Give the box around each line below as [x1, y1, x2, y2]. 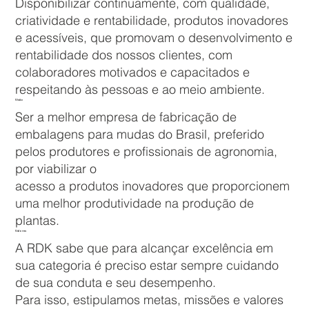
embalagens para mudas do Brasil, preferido [15, 126, 265, 142]
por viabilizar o [15, 160, 97, 177]
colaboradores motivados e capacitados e [15, 63, 250, 80]
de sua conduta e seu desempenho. [15, 274, 217, 290]
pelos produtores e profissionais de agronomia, [15, 143, 278, 159]
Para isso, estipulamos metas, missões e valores [15, 291, 284, 308]
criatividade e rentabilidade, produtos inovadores [15, 12, 289, 28]
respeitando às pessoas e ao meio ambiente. [15, 81, 266, 97]
